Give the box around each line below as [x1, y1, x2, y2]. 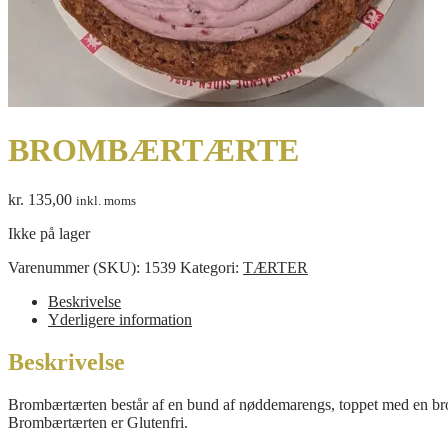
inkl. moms [76, 192, 136, 208]
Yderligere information [48, 310, 192, 328]
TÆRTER [243, 258, 308, 276]
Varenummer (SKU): [8, 258, 144, 276]
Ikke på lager [8, 224, 90, 242]
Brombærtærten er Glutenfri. [8, 413, 188, 431]
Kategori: [180, 258, 243, 276]
